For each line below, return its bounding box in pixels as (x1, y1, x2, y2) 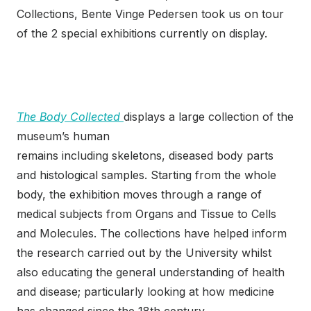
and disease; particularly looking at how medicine (17, 285, 274, 299)
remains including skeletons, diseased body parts (17, 149, 274, 163)
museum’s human (17, 129, 110, 144)
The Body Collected (17, 110, 120, 124)
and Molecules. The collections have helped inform (17, 226, 287, 241)
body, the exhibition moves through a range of (17, 187, 262, 202)
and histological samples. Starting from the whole (17, 168, 276, 183)
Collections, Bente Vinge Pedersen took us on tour (17, 7, 284, 22)
